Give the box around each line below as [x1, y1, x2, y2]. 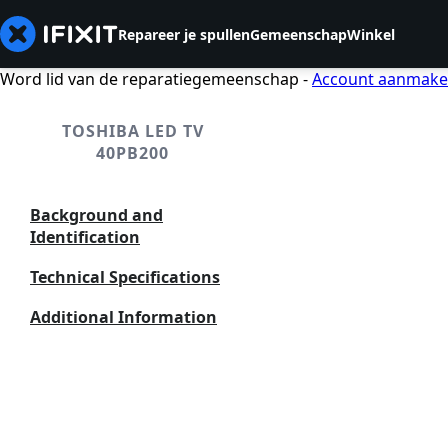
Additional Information [30, 306, 217, 328]
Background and [30, 204, 163, 226]
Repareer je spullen [118, 24, 250, 44]
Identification [30, 226, 140, 248]
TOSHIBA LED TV [61, 120, 204, 142]
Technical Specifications [30, 266, 220, 288]
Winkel [347, 24, 395, 44]
